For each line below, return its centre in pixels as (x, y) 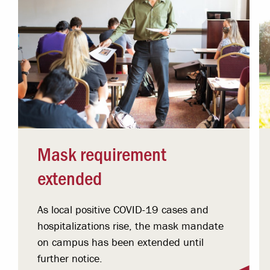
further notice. (70, 259)
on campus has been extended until (121, 242)
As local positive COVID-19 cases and (123, 210)
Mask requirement (102, 153)
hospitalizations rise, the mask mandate (131, 226)
